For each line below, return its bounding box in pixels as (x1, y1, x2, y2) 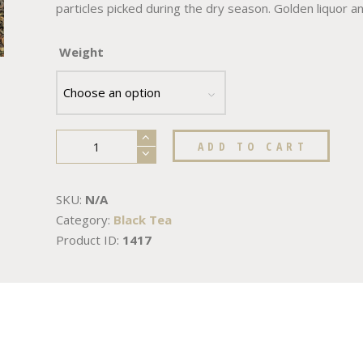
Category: (56, 211, 114, 228)
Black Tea (113, 211, 173, 228)
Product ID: (56, 231, 123, 248)
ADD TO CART (197, 138, 309, 154)
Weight (59, 44, 105, 61)
